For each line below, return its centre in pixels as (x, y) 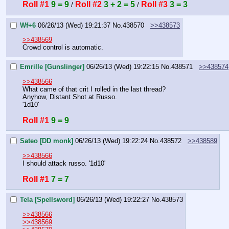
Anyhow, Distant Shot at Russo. (70, 97)
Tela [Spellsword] (47, 200)
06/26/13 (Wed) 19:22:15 (123, 67)
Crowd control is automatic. (63, 47)
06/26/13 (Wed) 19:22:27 (113, 200)
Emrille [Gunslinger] (52, 67)
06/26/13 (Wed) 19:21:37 (74, 25)
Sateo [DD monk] (47, 141)
